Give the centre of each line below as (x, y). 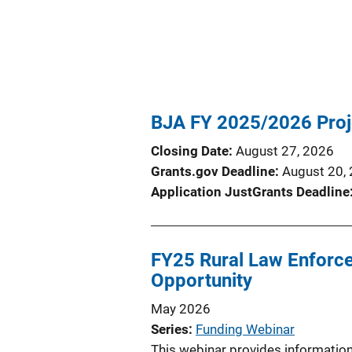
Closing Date (190, 151)
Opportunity (202, 280)
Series (170, 329)
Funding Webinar (245, 329)
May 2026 (181, 309)
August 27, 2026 (285, 151)
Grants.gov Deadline (213, 171)
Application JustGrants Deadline (250, 192)
